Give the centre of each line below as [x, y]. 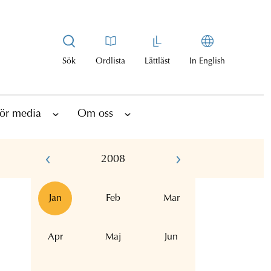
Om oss [95, 114]
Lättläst [157, 61]
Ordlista [110, 61]
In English [207, 61]
